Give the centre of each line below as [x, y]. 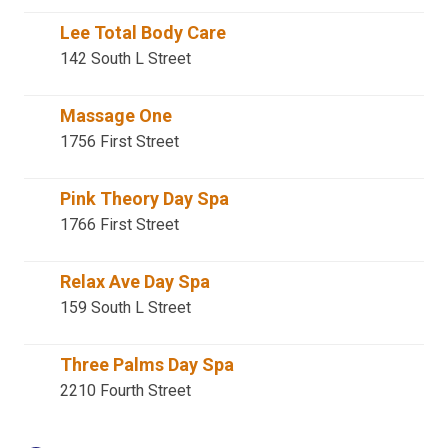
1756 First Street [119, 141]
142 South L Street [125, 58]
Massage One [116, 115]
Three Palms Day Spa [147, 364]
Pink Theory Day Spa [144, 198]
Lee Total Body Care [143, 32]
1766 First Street [119, 224]
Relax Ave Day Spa [135, 281]
